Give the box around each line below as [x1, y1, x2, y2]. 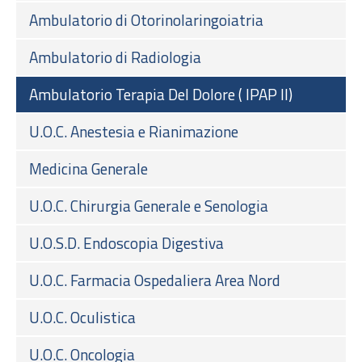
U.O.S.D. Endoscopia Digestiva [29, 230, 224, 255]
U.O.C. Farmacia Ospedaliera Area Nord [29, 267, 280, 292]
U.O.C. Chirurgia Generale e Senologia [29, 193, 268, 217]
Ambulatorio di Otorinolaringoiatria [29, 7, 263, 32]
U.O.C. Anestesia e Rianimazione [29, 119, 238, 143]
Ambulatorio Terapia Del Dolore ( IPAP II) [29, 82, 293, 106]
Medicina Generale [29, 156, 148, 180]
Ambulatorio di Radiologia [29, 44, 201, 69]
